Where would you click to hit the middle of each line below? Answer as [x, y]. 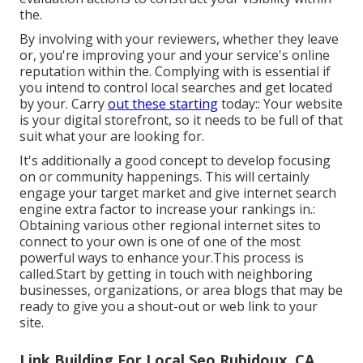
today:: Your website [280, 103]
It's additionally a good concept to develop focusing [175, 160]
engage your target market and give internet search [178, 192]
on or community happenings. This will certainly [164, 176]
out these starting [163, 103]
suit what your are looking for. [112, 136]
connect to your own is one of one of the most [160, 241]
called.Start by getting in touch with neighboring [166, 273]
